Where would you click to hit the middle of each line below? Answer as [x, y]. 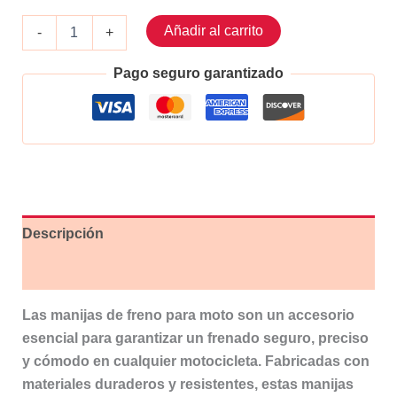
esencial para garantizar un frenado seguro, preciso [195, 339]
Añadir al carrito [213, 31]
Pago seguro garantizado [198, 74]
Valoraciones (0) [76, 271]
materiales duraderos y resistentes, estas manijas [187, 385]
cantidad [45, 130]
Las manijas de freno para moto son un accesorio [188, 315]
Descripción [62, 234]
